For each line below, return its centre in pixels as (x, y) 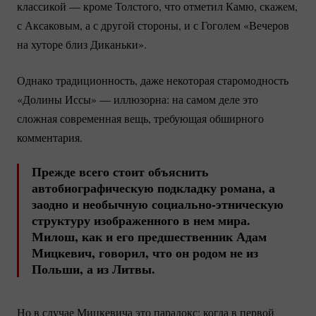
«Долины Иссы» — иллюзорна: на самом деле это (138, 99)
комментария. (50, 137)
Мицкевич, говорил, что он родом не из (145, 252)
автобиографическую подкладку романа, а (153, 187)
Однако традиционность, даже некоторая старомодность (153, 80)
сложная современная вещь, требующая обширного (140, 118)
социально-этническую (218, 203)
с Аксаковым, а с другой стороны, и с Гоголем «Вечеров (153, 25)
